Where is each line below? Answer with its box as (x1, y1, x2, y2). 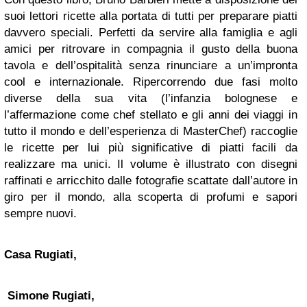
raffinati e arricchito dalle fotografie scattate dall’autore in (4, 174, 297, 187)
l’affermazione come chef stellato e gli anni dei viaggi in (4, 108, 297, 121)
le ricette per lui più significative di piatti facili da (4, 141, 297, 154)
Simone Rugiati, (4, 289, 95, 302)
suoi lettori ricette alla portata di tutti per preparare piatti (4, 10, 297, 23)
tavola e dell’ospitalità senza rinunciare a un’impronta (4, 59, 297, 72)
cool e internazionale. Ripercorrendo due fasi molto (4, 75, 297, 88)
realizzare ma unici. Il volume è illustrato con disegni (4, 158, 297, 171)
